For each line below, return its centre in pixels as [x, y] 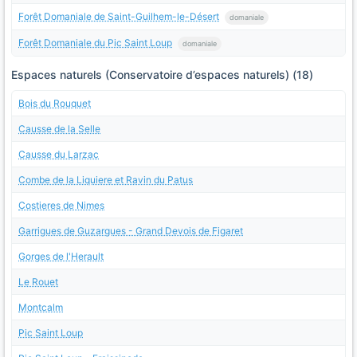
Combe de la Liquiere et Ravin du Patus [106, 179]
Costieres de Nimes [61, 205]
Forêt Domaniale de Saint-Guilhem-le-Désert [119, 17]
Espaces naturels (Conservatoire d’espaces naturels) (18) [162, 74]
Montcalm [41, 307]
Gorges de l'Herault [61, 256]
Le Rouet [38, 281]
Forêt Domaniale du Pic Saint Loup [95, 42]
